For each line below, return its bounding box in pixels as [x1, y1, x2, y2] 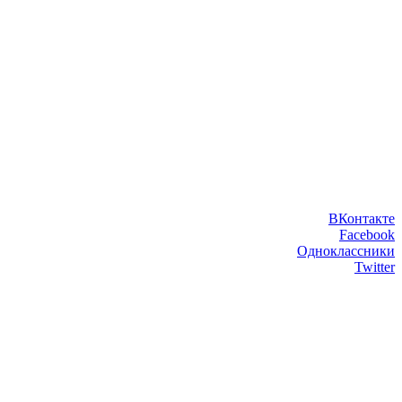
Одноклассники [297, 243, 395, 259]
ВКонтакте [328, 211, 395, 227]
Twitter [354, 259, 395, 275]
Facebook [339, 227, 395, 243]
